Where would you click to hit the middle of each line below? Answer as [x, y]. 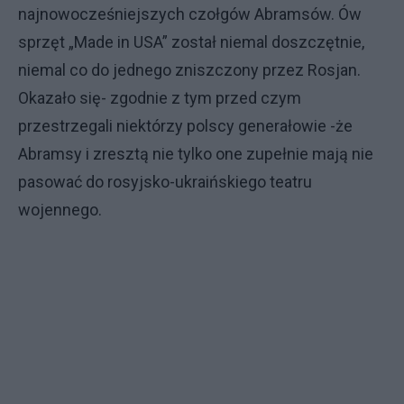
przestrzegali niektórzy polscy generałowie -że [185, 126]
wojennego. [60, 210]
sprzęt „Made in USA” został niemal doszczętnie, [191, 42]
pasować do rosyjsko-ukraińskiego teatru [165, 182]
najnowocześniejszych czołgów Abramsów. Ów [190, 14]
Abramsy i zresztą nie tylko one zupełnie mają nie [196, 154]
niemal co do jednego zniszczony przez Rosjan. [189, 70]
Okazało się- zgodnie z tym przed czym [160, 98]
